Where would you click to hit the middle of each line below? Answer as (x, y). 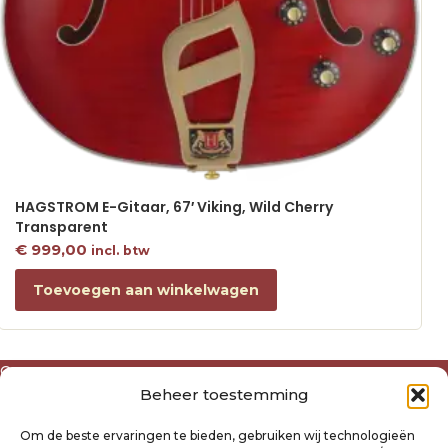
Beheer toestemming (224, 394)
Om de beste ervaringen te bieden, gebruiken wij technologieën (217, 435)
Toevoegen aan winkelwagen (145, 290)
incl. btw (120, 250)
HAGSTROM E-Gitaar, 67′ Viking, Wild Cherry (173, 206)
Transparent (61, 226)
